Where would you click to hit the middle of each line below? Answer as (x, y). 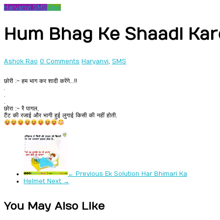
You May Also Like (54, 206)
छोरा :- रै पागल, (21, 109)
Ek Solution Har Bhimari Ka (145, 174)
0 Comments (60, 62)
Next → (58, 181)
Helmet (35, 181)
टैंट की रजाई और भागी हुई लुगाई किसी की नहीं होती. (61, 116)
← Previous (85, 174)
